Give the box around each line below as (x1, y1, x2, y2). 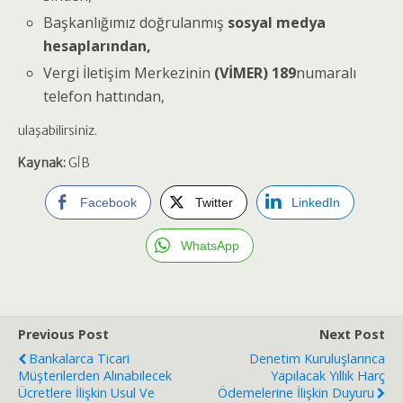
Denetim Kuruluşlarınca (249, 349, 385, 367)
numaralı (296, 62, 357, 83)
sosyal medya (228, 12, 327, 32)
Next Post (319, 325, 385, 343)
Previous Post (18, 325, 109, 343)
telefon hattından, (43, 85, 166, 106)
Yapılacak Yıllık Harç (271, 366, 385, 384)
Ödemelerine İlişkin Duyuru (218, 383, 374, 401)
